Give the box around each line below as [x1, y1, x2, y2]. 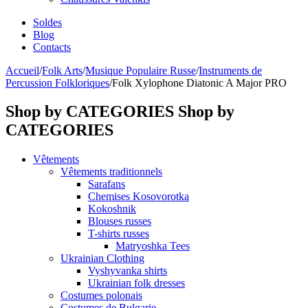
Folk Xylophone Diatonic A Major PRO [112, 76, 287, 89]
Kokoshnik [88, 203, 136, 215]
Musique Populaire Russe [85, 64, 196, 76]
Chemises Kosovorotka [88, 190, 189, 203]
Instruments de [199, 64, 262, 76]
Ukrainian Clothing [60, 252, 144, 265]
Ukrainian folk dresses [88, 277, 185, 289]
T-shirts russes [88, 228, 149, 240]
